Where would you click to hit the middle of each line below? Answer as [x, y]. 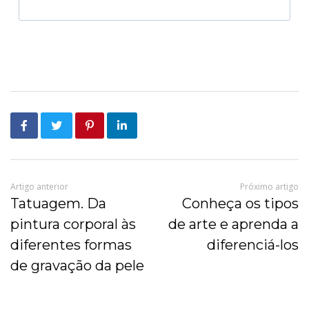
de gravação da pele [77, 265]
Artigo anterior [39, 186]
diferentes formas [71, 245]
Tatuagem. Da [58, 203]
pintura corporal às [73, 224]
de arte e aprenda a [233, 224]
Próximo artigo [269, 186]
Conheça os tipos [240, 203]
